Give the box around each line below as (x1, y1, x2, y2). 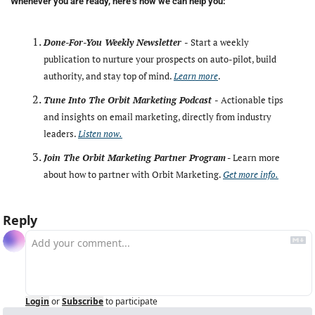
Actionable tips (221, 94, 283, 106)
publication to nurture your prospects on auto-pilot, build (44, 53, 276, 65)
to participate (105, 295, 157, 307)
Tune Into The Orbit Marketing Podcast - (44, 94, 218, 106)
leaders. (44, 127, 78, 140)
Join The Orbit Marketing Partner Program (44, 151, 226, 164)
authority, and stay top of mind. (44, 70, 174, 82)
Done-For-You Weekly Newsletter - (44, 36, 188, 49)
